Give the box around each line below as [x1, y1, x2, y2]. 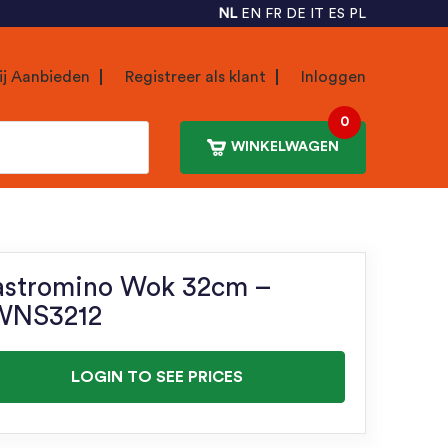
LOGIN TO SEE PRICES [71, 368, 244, 385]
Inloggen [301, 68, 366, 85]
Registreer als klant [125, 68, 266, 85]
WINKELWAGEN [231, 140, 339, 155]
